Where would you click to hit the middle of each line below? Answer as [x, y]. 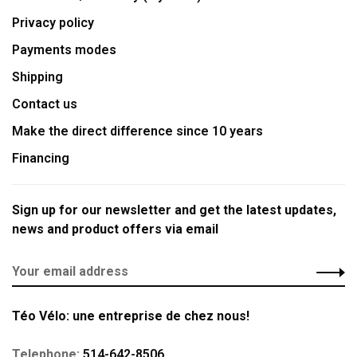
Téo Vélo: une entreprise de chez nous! [131, 316]
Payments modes [64, 50]
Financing [41, 158]
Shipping [37, 77]
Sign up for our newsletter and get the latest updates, [174, 210]
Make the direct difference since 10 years [137, 131]
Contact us [45, 104]
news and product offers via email [115, 229]
